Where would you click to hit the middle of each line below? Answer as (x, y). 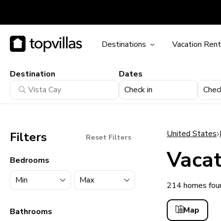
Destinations (124, 44)
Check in (138, 90)
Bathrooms (31, 212)
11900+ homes (193, 202)
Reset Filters (109, 137)
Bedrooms (30, 160)
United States (192, 134)
